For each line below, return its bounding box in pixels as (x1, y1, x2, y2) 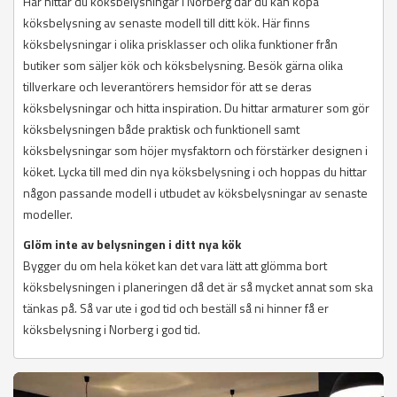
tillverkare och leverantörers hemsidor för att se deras (23, 77, 312, 97)
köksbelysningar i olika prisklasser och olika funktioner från (23, 35, 338, 54)
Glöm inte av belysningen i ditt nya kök (23, 235, 241, 254)
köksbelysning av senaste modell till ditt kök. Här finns (23, 13, 310, 33)
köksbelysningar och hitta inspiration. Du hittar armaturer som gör (23, 98, 370, 118)
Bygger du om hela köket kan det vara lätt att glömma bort (23, 256, 327, 276)
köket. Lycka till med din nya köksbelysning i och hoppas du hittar (23, 162, 367, 182)
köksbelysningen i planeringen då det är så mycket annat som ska (23, 277, 373, 297)
